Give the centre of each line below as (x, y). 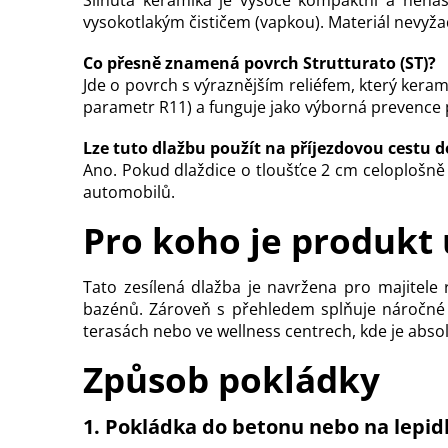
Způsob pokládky (231, 380)
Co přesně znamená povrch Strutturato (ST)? (259, 62)
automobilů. (129, 191)
